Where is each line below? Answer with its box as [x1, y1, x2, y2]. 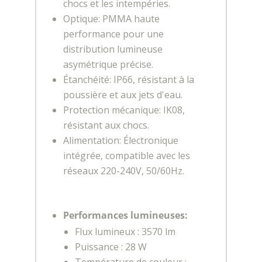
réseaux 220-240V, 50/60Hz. [63, 164, 184, 177]
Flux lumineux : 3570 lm [74, 225, 175, 238]
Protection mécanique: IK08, [63, 103, 185, 116]
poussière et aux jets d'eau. [63, 88, 182, 101]
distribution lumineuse [63, 42, 163, 56]
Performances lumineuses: [63, 208, 188, 222]
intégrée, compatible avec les [63, 149, 190, 162]
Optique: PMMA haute [63, 12, 160, 25]
